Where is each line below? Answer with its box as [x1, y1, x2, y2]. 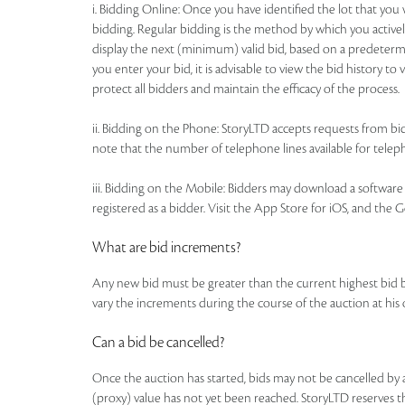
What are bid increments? [92, 240, 240, 256]
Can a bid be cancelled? [92, 334, 224, 351]
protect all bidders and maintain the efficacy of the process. [92, 82, 400, 97]
